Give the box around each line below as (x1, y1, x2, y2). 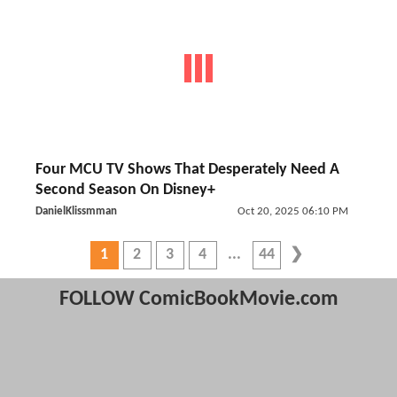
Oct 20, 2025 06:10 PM (237, 206, 348, 217)
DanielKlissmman (35, 206, 117, 217)
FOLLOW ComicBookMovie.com (58, 289, 339, 310)
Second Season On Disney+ (35, 182, 215, 198)
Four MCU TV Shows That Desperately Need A (35, 161, 339, 178)
